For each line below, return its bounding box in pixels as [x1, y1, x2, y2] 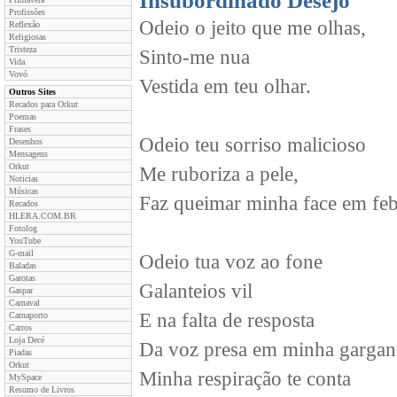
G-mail [9, 248, 34, 258]
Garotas [9, 273, 35, 283]
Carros [9, 323, 32, 332]
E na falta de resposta [139, 309, 315, 331]
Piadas [9, 347, 32, 357]
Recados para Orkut [9, 99, 78, 109]
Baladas [9, 261, 36, 270]
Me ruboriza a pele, [139, 163, 299, 185]
